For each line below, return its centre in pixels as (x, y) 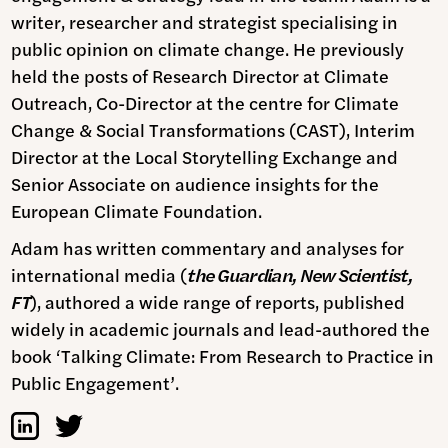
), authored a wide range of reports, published (217, 302)
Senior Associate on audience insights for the (195, 184)
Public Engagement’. (95, 383)
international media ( (99, 275)
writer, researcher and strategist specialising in (205, 22)
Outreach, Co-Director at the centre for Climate (205, 103)
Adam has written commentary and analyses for (208, 248)
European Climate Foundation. (137, 211)
